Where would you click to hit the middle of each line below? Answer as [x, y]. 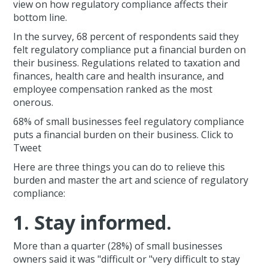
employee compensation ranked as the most [113, 89]
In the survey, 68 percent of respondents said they [126, 37]
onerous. [33, 103]
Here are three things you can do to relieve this [119, 167]
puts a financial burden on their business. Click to [124, 135]
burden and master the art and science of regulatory [131, 180]
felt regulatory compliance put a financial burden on [130, 50]
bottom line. [40, 18]
